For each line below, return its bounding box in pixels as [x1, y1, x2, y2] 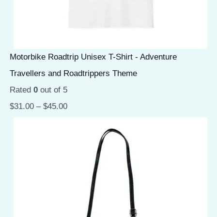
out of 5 [38, 85, 67, 95]
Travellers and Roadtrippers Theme [10, 69, 137, 78]
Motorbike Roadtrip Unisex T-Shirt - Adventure [10, 52, 177, 62]
